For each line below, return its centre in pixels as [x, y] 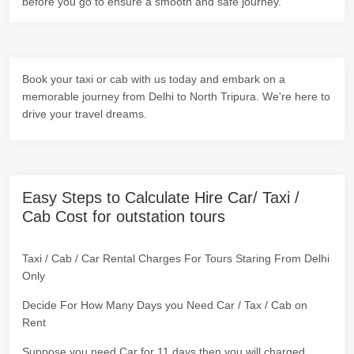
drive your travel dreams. [85, 114]
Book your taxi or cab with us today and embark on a [154, 79]
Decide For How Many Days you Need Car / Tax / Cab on [165, 305]
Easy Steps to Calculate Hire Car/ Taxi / [161, 198]
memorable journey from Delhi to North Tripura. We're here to [176, 96]
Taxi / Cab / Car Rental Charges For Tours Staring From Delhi [176, 258]
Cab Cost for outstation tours [124, 217]
